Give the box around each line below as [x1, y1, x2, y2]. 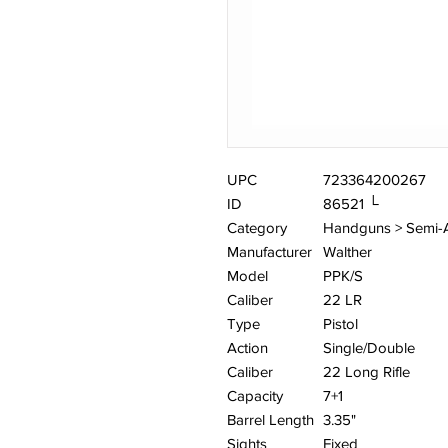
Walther [323, 243, 372, 260]
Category [227, 219, 287, 236]
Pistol [323, 315, 358, 332]
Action [227, 339, 268, 356]
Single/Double [323, 339, 415, 356]
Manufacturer [227, 243, 312, 260]
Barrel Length [227, 411, 314, 428]
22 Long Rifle [323, 363, 410, 380]
